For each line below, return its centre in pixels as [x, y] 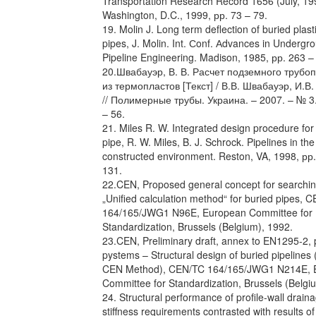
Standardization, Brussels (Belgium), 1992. [197, 226]
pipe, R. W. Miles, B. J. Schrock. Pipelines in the [208, 142]
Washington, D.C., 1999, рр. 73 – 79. [185, 15]
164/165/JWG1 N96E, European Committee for [207, 212]
